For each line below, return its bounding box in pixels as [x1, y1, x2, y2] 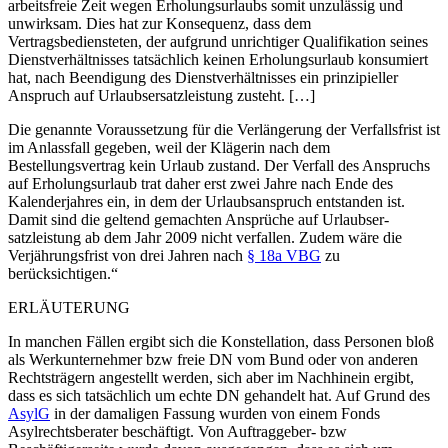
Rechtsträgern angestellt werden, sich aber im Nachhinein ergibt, [8, 368, 414, 386]
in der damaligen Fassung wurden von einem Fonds [50, 404, 380, 422]
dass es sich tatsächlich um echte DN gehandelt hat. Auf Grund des [8, 386, 430, 404]
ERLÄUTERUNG [8, 298, 130, 316]
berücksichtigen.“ [8, 264, 118, 282]
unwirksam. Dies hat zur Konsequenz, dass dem [8, 14, 311, 32]
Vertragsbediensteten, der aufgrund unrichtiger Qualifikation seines [8, 32, 428, 50]
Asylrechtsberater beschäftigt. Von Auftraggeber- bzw [8, 422, 347, 440]
